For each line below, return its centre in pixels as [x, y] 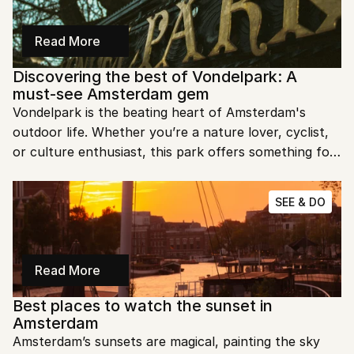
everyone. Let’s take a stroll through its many [152, 171]
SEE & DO [300, 202]
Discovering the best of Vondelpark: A [155, 77]
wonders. [40, 191]
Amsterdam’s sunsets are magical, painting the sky [166, 341]
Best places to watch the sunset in [143, 306]
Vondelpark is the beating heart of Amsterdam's [159, 112]
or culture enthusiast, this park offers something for [174, 152]
